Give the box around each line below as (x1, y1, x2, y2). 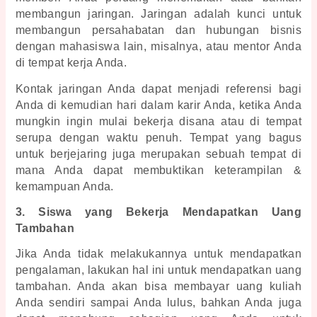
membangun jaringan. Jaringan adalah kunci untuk (15, 8, 302, 21)
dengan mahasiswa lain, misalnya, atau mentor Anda (15, 40, 302, 53)
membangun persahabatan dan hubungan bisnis (15, 24, 302, 37)
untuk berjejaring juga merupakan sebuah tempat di (15, 147, 302, 160)
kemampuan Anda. (15, 180, 117, 192)
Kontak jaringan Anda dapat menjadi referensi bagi (15, 82, 302, 95)
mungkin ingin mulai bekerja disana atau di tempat (15, 115, 302, 127)
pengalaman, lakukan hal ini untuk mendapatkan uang (15, 264, 302, 277)
